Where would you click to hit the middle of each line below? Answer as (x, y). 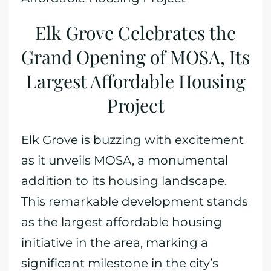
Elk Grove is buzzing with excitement (132, 140)
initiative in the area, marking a (115, 243)
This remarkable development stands (135, 201)
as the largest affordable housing (122, 222)
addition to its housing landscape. (124, 181)
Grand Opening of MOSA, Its (135, 57)
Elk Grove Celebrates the (135, 33)
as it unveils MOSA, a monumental (125, 160)
